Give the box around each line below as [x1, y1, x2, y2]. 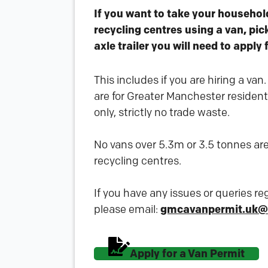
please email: [93, 203, 160, 216]
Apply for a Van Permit [129, 247, 245, 260]
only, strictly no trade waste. [93, 106, 230, 119]
